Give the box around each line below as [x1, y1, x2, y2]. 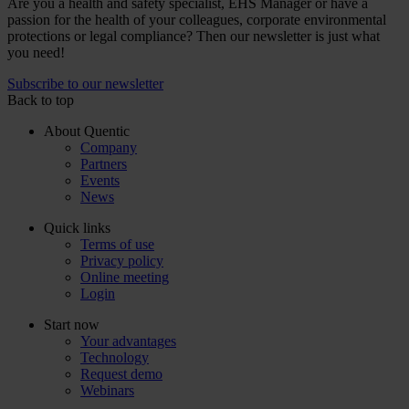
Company [80, 140, 137, 155]
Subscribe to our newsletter [7, 76, 163, 91]
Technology [80, 350, 149, 365]
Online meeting [80, 269, 169, 285]
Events [80, 173, 120, 188]
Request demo [80, 366, 163, 382]
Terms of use [80, 236, 154, 252]
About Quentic [44, 123, 130, 139]
